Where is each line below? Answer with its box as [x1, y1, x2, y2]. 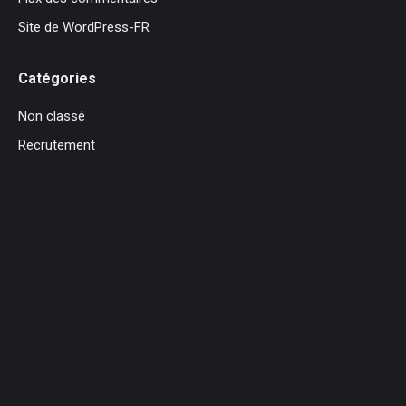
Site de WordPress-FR [18, 19, 150, 36]
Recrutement [18, 137, 95, 154]
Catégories [18, 70, 96, 88]
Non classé [18, 108, 85, 125]
